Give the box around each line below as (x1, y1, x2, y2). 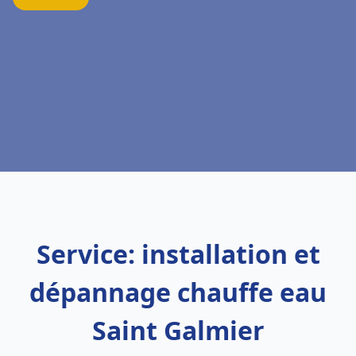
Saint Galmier (91, 313, 265, 347)
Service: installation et (36, 237, 320, 271)
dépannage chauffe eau (29, 275, 327, 309)
